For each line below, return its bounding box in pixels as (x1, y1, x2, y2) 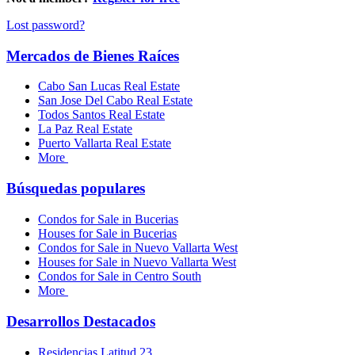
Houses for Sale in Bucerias (38, 227, 177, 241)
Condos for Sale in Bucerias (38, 212, 178, 227)
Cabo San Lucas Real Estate (38, 79, 180, 94)
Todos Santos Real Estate (38, 108, 165, 122)
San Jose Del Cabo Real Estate (38, 94, 193, 108)
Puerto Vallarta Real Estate (38, 136, 171, 151)
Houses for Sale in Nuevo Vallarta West (38, 255, 236, 269)
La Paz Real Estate (38, 122, 132, 136)
